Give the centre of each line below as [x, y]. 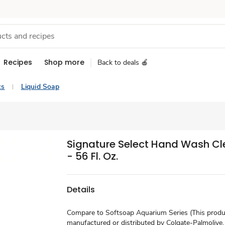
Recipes [18, 62]
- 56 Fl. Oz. [93, 156]
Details [81, 189]
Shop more [64, 62]
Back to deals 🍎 [123, 63]
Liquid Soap [40, 87]
